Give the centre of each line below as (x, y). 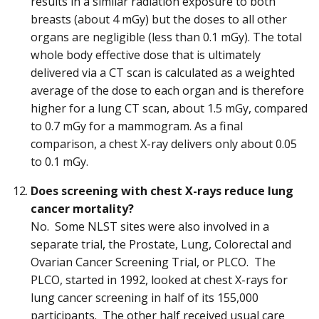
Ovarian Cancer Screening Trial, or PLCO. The (153, 262)
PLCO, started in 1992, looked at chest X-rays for (159, 280)
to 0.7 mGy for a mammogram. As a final (137, 126)
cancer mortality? (82, 209)
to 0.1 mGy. (59, 162)
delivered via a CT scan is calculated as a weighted (163, 73)
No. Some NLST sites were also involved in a (150, 227)
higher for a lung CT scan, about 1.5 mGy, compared (169, 109)
